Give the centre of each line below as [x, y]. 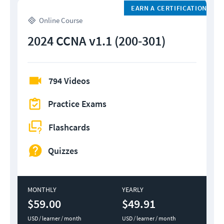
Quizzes [63, 150]
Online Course [61, 20]
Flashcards [69, 127]
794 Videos [69, 81]
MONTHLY [42, 190]
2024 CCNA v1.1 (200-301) [96, 41]
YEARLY [133, 190]
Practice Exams [77, 104]
